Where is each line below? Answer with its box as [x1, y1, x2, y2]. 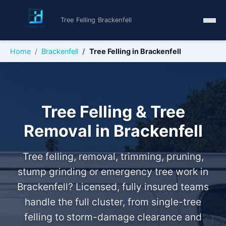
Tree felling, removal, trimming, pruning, [22, 150, 204, 162]
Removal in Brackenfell [23, 121, 203, 141]
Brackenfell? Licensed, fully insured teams [17, 181, 209, 193]
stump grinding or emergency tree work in [18, 165, 208, 178]
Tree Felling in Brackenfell [89, 47, 181, 55]
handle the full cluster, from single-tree [25, 196, 201, 208]
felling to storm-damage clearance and [24, 211, 202, 223]
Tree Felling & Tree [41, 102, 185, 122]
